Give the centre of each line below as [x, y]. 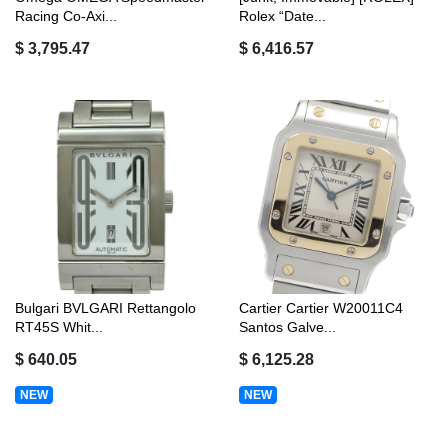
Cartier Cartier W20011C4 [321, 307]
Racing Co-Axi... [66, 15]
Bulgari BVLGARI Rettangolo [105, 307]
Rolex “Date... [282, 15]
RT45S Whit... [59, 326]
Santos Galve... [287, 326]
